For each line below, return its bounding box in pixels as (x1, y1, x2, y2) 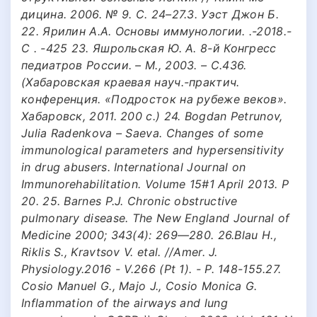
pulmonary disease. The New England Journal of (21, 210, 290, 225)
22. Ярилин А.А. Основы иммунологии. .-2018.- (21, 23, 292, 38)
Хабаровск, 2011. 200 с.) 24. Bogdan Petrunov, (21, 108, 283, 123)
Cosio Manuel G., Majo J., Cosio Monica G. (21, 278, 258, 293)
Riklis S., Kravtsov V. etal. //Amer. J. (21, 244, 218, 259)
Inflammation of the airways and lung (21, 295, 228, 310)
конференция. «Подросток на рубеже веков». (21, 91, 287, 106)
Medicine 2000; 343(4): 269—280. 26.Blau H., (21, 227, 277, 242)
